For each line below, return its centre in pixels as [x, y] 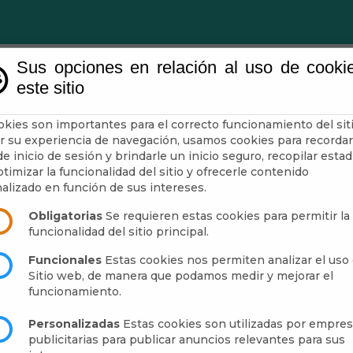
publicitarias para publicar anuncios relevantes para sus [187, 340]
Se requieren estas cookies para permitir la [226, 216]
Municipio [315, 95]
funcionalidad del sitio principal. [119, 232]
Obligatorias [65, 216]
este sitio [50, 88]
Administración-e [147, 95]
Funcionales [65, 260]
